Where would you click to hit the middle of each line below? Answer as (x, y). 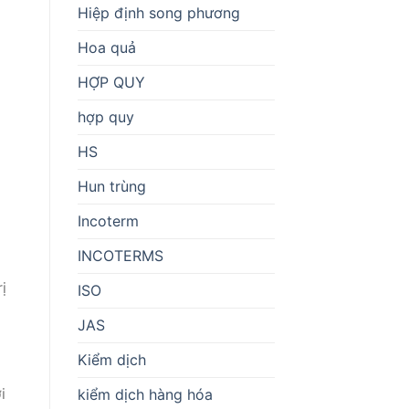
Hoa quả (106, 47)
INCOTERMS (120, 255)
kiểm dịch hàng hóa (145, 394)
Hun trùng (111, 186)
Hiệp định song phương (158, 12)
